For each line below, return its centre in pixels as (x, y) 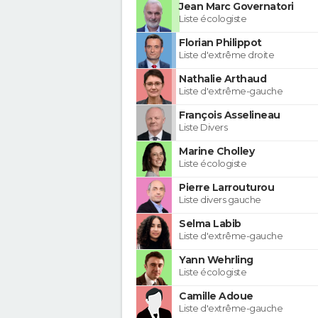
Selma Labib (210, 223)
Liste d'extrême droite (226, 54)
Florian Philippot (220, 42)
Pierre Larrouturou (226, 187)
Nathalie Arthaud (223, 78)
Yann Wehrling (216, 259)
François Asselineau (230, 115)
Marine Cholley (216, 151)
